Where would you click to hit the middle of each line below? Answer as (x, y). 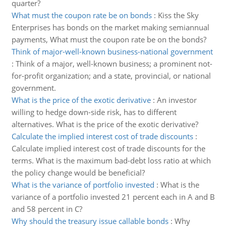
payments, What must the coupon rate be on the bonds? (109, 39)
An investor (177, 100)
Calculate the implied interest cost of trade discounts (102, 136)
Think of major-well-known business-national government (112, 51)
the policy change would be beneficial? (78, 173)
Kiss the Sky (178, 15)
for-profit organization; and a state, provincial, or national (111, 76)
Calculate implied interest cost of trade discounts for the (108, 148)
